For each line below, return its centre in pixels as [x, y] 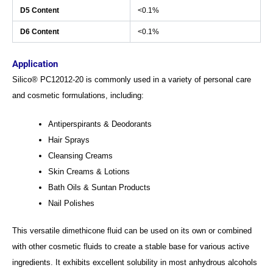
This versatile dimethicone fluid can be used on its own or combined [132, 231]
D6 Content [40, 32]
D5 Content [40, 11]
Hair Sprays [69, 140]
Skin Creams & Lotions [89, 171]
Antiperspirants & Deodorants [100, 124]
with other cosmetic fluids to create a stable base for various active [131, 247]
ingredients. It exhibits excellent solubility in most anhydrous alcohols [135, 263]
